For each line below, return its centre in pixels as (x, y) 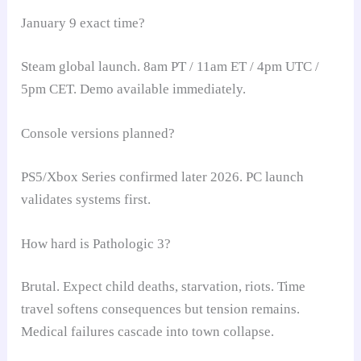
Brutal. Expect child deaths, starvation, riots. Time (164, 287)
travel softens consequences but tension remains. (161, 309)
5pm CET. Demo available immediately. (134, 89)
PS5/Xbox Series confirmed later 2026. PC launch (163, 176)
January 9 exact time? (83, 23)
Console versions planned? (98, 134)
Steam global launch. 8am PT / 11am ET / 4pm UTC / (170, 66)
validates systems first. (86, 199)
